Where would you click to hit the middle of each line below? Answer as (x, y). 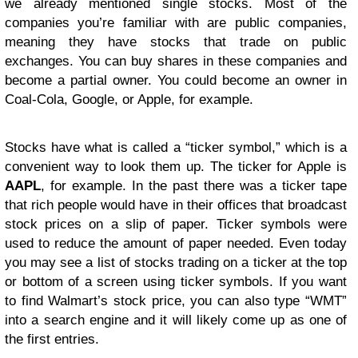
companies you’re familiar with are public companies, (176, 22)
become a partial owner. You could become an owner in (176, 80)
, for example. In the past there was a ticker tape (194, 185)
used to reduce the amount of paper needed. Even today (176, 243)
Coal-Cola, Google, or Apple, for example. (129, 99)
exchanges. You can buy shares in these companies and (176, 61)
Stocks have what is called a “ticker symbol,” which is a (176, 147)
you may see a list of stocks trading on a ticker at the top (176, 262)
